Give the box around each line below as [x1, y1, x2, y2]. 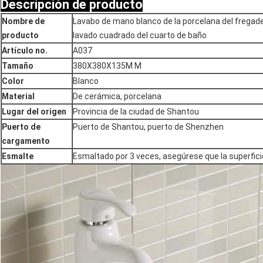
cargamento [2, 136, 50, 146]
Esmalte [2, 151, 33, 161]
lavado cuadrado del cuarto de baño [73, 30, 207, 40]
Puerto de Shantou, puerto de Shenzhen [73, 122, 224, 131]
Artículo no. [2, 45, 48, 55]
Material [2, 91, 35, 101]
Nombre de [2, 16, 45, 26]
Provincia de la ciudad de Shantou [73, 106, 199, 116]
